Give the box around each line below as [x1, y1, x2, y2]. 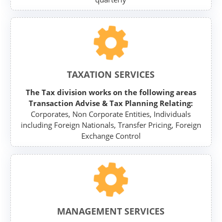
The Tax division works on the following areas [25, 87, 196, 98]
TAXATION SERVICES [67, 68, 155, 81]
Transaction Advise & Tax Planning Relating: [29, 98, 193, 109]
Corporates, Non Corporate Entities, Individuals [31, 109, 191, 119]
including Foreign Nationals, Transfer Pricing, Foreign [20, 120, 201, 130]
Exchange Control [81, 131, 141, 141]
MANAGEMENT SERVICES [57, 205, 165, 217]
